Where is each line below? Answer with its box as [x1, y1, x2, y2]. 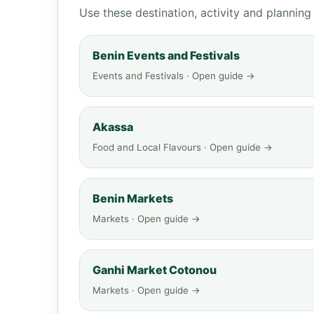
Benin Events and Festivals [93, 48, 240, 62]
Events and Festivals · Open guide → [93, 70, 255, 81]
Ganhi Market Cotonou [93, 263, 217, 277]
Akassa [93, 120, 133, 134]
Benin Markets [93, 191, 173, 205]
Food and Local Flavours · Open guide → [93, 142, 273, 153]
